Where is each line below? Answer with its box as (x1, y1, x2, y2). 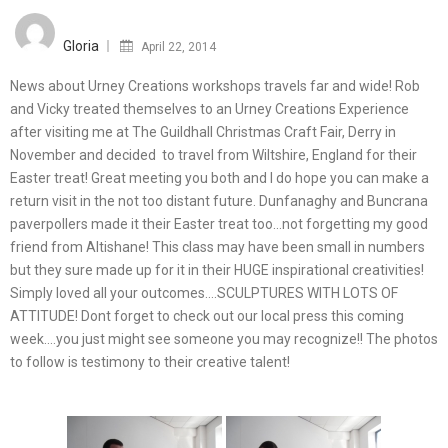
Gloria (63, 38, 99, 54)
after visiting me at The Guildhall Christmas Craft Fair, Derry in (10, 124, 396, 140)
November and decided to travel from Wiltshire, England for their (10, 147, 417, 163)
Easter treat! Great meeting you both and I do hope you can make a (10, 170, 429, 186)
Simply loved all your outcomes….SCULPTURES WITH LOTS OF (10, 285, 398, 301)
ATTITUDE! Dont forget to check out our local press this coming (10, 308, 404, 324)
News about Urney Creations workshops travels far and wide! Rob (10, 78, 420, 94)
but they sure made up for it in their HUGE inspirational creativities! (10, 262, 424, 278)
